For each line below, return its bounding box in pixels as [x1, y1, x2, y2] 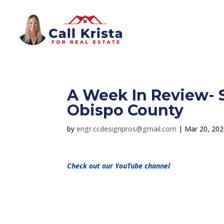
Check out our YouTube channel [67, 160, 170, 170]
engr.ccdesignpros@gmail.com [76, 123, 177, 133]
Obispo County [67, 100, 184, 119]
